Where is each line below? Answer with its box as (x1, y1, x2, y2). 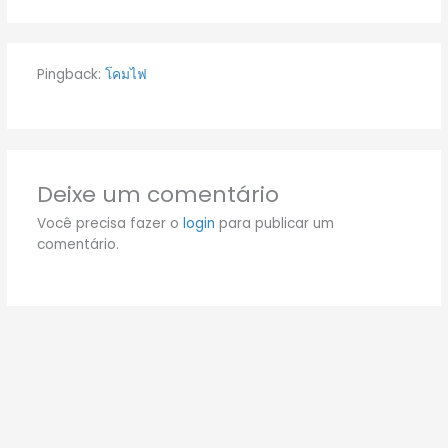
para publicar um (214, 213, 334, 233)
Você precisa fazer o (36, 213, 183, 233)
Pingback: (36, 64, 105, 84)
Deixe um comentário (36, 178, 279, 210)
